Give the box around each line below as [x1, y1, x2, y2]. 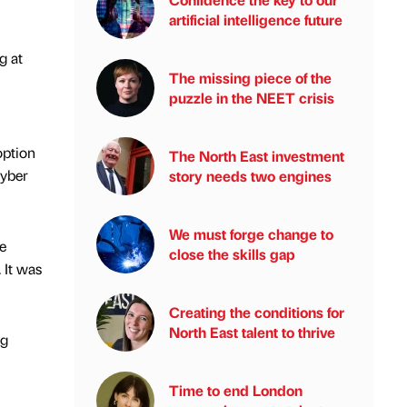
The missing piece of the [169, 68, 332, 87]
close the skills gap [169, 244, 295, 263]
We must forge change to [169, 224, 333, 243]
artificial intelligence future [169, 10, 342, 29]
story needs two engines [169, 166, 332, 185]
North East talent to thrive [169, 323, 335, 342]
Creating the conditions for [169, 303, 344, 322]
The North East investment [169, 146, 344, 165]
